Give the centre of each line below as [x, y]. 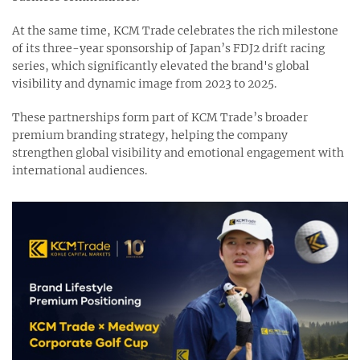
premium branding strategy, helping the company [150, 135]
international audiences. [80, 170]
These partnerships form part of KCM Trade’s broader [160, 117]
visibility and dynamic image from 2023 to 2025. [144, 83]
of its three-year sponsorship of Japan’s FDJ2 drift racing [168, 48]
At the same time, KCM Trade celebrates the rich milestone [175, 30]
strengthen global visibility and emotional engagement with [178, 152]
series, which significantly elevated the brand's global [161, 65]
